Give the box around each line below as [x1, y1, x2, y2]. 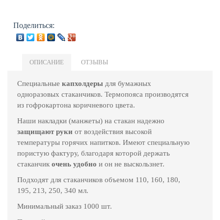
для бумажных [103, 79, 151, 87]
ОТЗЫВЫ [81, 58, 108, 66]
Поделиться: [13, 21, 55, 29]
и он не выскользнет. [97, 160, 165, 168]
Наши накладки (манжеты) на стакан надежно [17, 116, 165, 125]
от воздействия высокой [73, 127, 152, 136]
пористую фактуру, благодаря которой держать [17, 149, 170, 157]
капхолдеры [62, 79, 103, 87]
